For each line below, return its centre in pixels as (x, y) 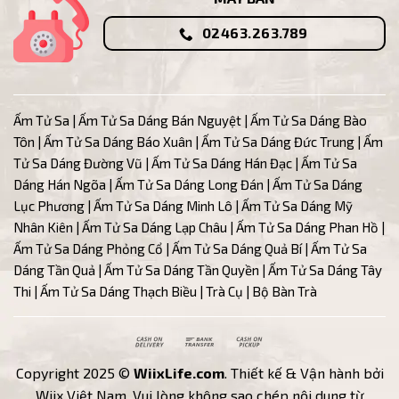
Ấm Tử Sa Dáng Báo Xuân (118, 141)
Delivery (190, 380)
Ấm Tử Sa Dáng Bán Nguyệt (160, 120)
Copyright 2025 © (74, 373)
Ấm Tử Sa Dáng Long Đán (189, 184)
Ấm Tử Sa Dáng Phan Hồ (307, 227)
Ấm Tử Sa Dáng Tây (325, 269)
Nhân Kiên (43, 227)
